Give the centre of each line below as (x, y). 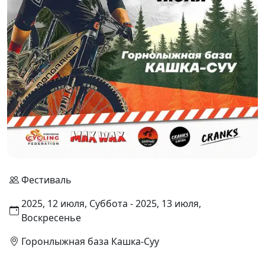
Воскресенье (51, 218)
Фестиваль (46, 180)
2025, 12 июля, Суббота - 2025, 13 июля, (111, 203)
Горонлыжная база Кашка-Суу (90, 241)
